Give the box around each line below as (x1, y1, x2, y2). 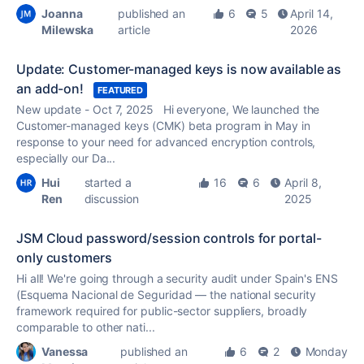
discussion (84, 192, 139, 206)
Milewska (41, 23, 94, 37)
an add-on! (16, 80, 84, 97)
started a (84, 175, 132, 189)
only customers (16, 249, 112, 266)
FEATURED (97, 84, 144, 96)
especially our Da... (16, 151, 116, 165)
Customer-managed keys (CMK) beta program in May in (16, 119, 310, 132)
